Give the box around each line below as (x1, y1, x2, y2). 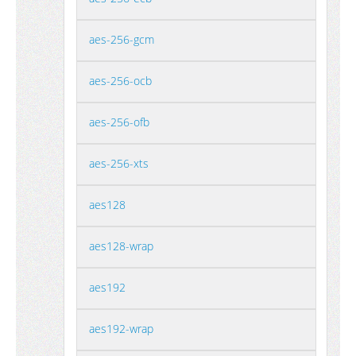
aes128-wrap (89, 238, 153, 253)
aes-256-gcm (89, 32, 154, 47)
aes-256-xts (89, 156, 149, 171)
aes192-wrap (89, 321, 153, 336)
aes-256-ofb (89, 114, 149, 130)
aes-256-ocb (89, 73, 152, 88)
